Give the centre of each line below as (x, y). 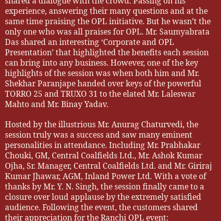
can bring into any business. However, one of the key (102, 62)
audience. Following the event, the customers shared (101, 207)
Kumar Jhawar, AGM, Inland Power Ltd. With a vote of (106, 176)
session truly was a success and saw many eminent (99, 134)
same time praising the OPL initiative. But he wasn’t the (108, 21)
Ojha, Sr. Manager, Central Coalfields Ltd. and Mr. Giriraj (109, 166)
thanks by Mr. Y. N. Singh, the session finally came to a (105, 186)
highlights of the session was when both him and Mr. (102, 73)
